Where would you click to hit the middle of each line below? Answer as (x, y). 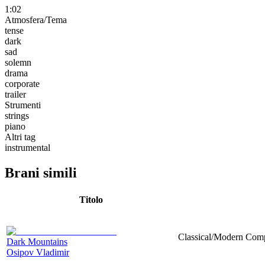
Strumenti (23, 105)
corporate (22, 83)
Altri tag (20, 137)
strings (17, 115)
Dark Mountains (37, 241)
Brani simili (41, 172)
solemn (18, 62)
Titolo (91, 199)
